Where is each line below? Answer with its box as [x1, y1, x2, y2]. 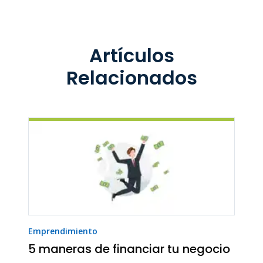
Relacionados [66, 65, 197, 92]
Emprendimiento [28, 225, 97, 237]
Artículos [89, 42, 174, 69]
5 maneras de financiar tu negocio [28, 240, 230, 257]
